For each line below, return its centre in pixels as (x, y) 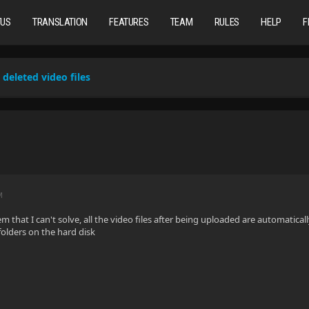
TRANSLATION (60, 22)
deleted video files (47, 77)
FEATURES (129, 22)
